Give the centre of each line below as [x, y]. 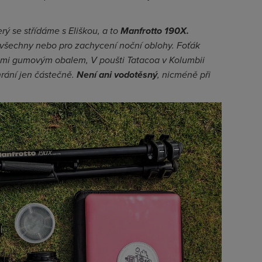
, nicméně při [184, 75]
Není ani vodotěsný [117, 75]
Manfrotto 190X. [155, 31]
